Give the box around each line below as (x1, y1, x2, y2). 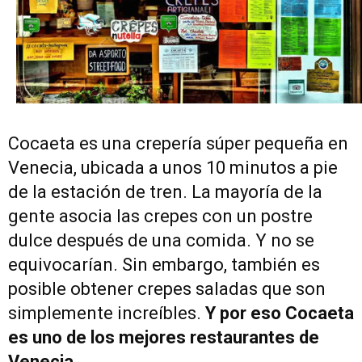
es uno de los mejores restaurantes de (8, 326, 319, 347)
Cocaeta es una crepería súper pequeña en (8, 133, 348, 154)
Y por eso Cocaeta (205, 302, 354, 323)
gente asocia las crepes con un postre (8, 205, 313, 226)
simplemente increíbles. (8, 302, 205, 323)
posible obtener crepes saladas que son (8, 278, 326, 299)
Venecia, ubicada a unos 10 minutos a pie (8, 157, 338, 178)
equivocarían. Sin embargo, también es (8, 254, 320, 275)
